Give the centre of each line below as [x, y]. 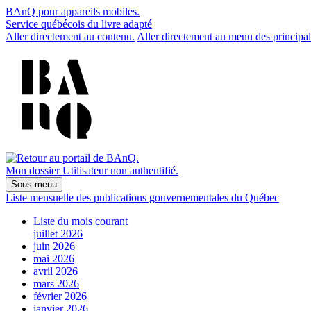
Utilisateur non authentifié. [120, 170]
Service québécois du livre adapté [79, 24]
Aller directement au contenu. [70, 36]
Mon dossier [33, 170]
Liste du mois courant [81, 221]
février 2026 [60, 296]
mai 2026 [54, 259]
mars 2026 [56, 284]
